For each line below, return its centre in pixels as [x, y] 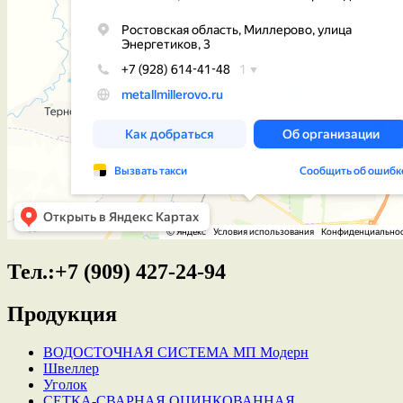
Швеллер [71, 369]
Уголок [65, 385]
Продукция [62, 314]
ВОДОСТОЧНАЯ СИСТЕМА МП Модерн [176, 353]
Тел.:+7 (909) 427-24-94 [116, 272]
